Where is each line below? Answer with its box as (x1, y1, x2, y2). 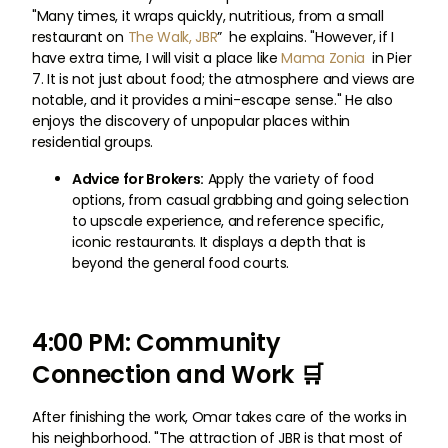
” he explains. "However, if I (217, 27, 394, 47)
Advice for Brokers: (72, 169, 204, 189)
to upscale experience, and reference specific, (72, 211, 384, 231)
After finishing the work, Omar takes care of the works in (32, 407, 407, 427)
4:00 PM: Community (32, 326, 281, 359)
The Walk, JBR (127, 27, 218, 47)
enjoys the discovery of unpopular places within (32, 111, 350, 131)
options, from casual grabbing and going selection (72, 190, 409, 210)
